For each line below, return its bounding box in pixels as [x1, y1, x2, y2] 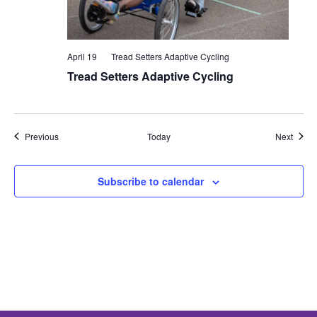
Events [57, 129, 84, 142]
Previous [24, 129, 59, 142]
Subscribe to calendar [98, 173, 204, 188]
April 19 [67, 50, 97, 62]
